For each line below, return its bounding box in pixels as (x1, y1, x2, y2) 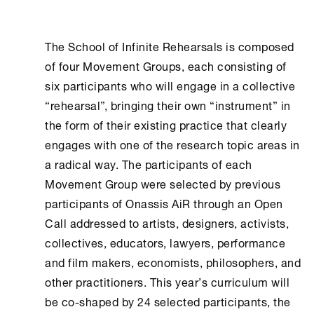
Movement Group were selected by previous (45, 172, 280, 193)
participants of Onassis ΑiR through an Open (45, 191, 283, 213)
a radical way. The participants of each (45, 152, 252, 174)
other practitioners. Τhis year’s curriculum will (45, 270, 289, 292)
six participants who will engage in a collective (45, 74, 295, 95)
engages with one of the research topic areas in (45, 132, 300, 154)
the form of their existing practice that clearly (45, 113, 287, 135)
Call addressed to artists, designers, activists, (45, 211, 289, 233)
